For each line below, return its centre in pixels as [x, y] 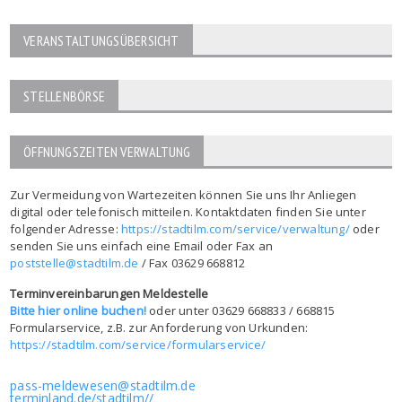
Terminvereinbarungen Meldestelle [109, 293]
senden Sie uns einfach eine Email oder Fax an [141, 246]
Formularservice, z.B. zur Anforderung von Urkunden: [159, 328]
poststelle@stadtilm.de [74, 263]
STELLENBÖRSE [65, 96]
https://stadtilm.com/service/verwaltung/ [235, 229]
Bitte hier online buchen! [79, 310]
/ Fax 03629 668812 [192, 263]
